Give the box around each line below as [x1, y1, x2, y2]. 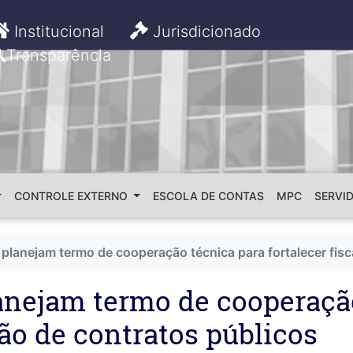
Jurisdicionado [148, 22, 262, 41]
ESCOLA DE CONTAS [152, 188, 264, 203]
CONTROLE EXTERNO [13, 188, 131, 203]
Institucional [9, 22, 105, 41]
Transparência [6, 46, 112, 65]
